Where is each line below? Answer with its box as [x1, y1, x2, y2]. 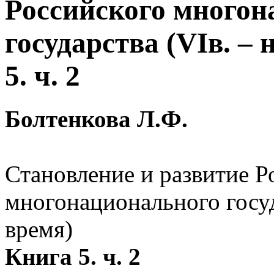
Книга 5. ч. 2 [5, 243, 141, 270]
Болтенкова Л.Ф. [5, 106, 188, 133]
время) [5, 216, 73, 243]
